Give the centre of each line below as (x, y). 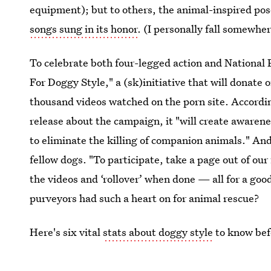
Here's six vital (67, 232)
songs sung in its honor (84, 29)
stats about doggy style (158, 232)
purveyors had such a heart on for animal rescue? (145, 198)
